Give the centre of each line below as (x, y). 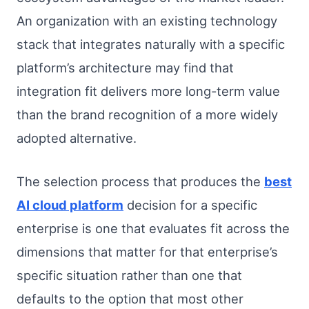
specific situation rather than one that (129, 276)
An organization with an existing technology (147, 20)
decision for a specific (190, 205)
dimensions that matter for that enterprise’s (147, 252)
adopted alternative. (77, 138)
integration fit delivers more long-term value (148, 91)
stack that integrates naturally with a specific (151, 44)
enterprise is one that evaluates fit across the (153, 229)
